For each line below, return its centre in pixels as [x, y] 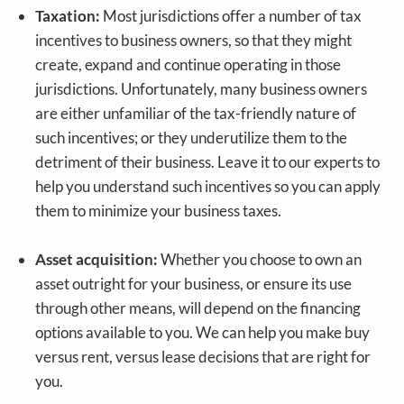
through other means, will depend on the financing [198, 308]
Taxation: [68, 16]
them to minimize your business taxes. [159, 211]
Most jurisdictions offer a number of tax [231, 16]
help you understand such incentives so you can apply [208, 187]
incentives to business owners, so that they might [194, 41]
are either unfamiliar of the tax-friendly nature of [196, 114]
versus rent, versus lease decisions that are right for [203, 357]
